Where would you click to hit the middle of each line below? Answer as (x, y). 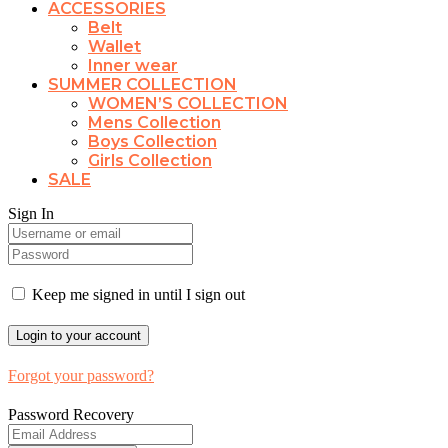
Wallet (114, 46)
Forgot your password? (81, 375)
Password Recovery (71, 414)
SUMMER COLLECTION (142, 84)
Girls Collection (150, 160)
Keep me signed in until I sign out (136, 294)
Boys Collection (152, 141)
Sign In (31, 213)
